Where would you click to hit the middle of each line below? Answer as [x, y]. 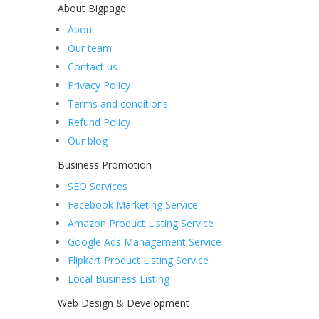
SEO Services [97, 186]
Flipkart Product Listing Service [138, 260]
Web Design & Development [123, 303]
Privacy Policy [99, 85]
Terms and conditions [117, 103]
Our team [89, 48]
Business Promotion [104, 164]
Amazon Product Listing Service [140, 223]
